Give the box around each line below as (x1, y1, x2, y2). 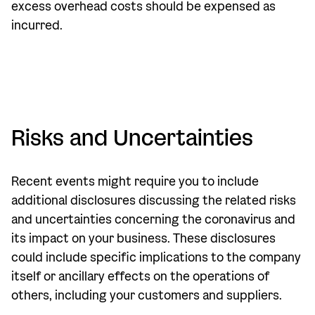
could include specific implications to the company (11, 250, 301, 266)
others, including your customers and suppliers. (11, 288, 282, 304)
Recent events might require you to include (11, 174, 259, 190)
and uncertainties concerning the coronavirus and (11, 212, 295, 228)
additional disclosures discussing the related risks (11, 193, 296, 209)
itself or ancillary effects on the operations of (11, 269, 269, 285)
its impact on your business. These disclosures (11, 231, 276, 247)
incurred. (11, 18, 63, 34)
